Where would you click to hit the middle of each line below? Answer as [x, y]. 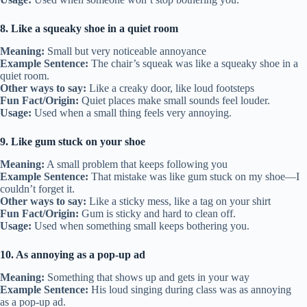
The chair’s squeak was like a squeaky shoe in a [193, 64]
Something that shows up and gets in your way [147, 277]
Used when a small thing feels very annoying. [132, 113]
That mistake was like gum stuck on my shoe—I [194, 176]
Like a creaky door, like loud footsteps [170, 88]
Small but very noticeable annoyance [125, 51]
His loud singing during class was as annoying [190, 289]
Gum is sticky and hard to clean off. [157, 213]
